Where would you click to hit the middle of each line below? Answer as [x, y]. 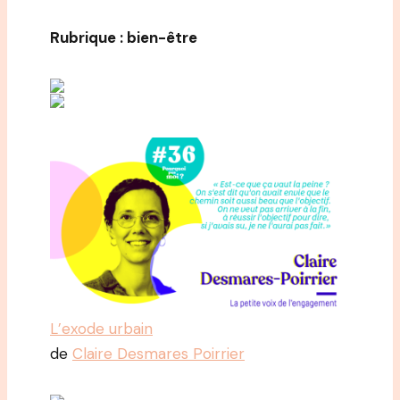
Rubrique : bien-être [124, 37]
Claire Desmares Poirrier [158, 353]
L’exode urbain [101, 328]
